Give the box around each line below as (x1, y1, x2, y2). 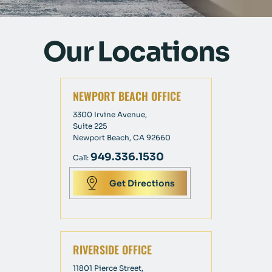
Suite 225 (73, 121, 107, 131)
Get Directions (109, 178, 175, 189)
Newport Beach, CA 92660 (73, 133, 171, 143)
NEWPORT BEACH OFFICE (73, 88, 181, 104)
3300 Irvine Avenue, (73, 110, 147, 120)
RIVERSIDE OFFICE (73, 242, 152, 258)
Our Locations (42, 35, 229, 70)
